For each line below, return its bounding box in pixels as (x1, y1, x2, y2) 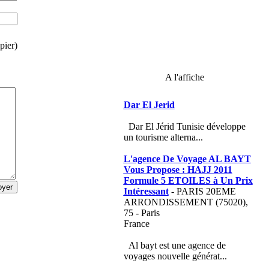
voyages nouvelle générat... (123, 251, 227, 261)
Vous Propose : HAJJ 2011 (123, 165, 232, 175)
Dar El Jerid (123, 100, 175, 110)
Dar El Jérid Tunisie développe (128, 121, 246, 131)
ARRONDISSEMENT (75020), (123, 197, 248, 207)
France (123, 219, 150, 229)
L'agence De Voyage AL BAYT (123, 154, 251, 164)
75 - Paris (123, 208, 160, 218)
